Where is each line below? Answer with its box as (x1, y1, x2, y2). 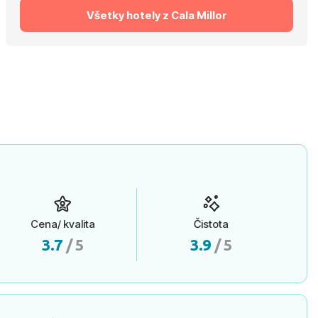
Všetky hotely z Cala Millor (86, 8, 227, 22)
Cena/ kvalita (30, 217, 95, 231)
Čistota (194, 217, 229, 231)
